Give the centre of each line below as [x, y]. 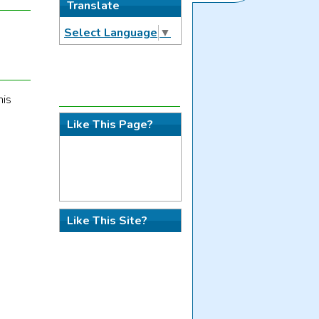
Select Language [111, 33]
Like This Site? [107, 221]
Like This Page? [110, 125]
